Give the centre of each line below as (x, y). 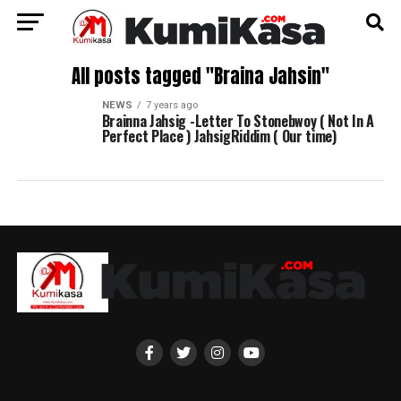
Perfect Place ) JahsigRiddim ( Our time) (219, 136)
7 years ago (171, 105)
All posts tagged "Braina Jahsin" (200, 77)
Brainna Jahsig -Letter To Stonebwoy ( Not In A (238, 121)
